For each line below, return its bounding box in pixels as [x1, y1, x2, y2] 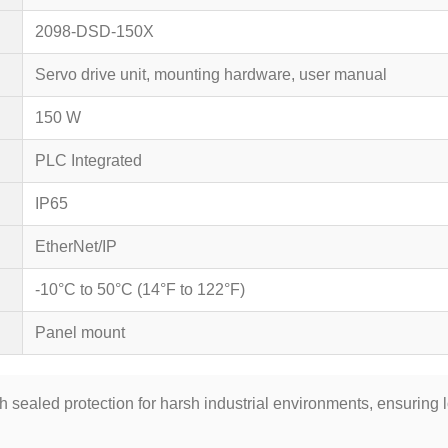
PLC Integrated [35, 152, 142, 169]
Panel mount [35, 324, 125, 341]
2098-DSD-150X [35, 23, 154, 40]
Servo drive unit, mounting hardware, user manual [35, 66, 387, 83]
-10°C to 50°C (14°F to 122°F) [35, 281, 245, 298]
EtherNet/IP [35, 238, 117, 255]
